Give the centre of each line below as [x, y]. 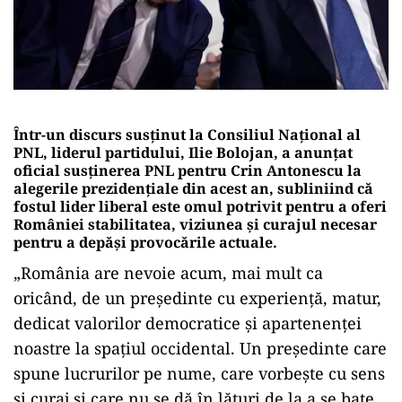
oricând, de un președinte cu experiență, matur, [197, 297]
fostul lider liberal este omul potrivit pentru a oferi [200, 206]
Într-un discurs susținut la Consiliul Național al [187, 134]
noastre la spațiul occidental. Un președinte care [200, 348]
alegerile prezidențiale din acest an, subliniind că [193, 188]
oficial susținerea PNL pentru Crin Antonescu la [188, 170]
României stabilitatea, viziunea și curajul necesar [195, 224]
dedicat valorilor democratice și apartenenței [188, 323]
